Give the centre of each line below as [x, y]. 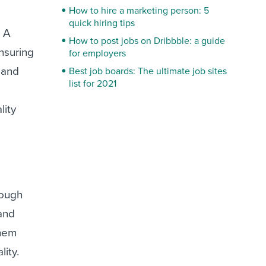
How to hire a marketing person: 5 [139, 11]
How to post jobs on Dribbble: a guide [147, 41]
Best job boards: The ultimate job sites [148, 71]
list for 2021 [93, 84]
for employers [98, 53]
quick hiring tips [102, 23]
